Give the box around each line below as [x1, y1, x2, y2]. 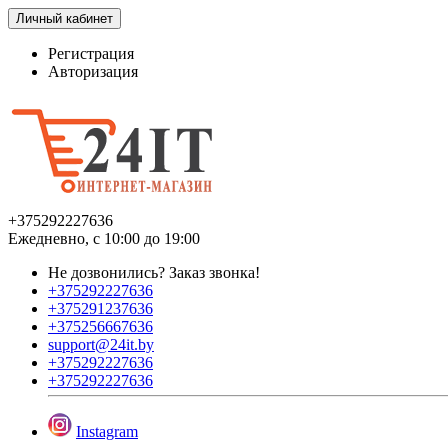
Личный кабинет [16, 11, 113, 26]
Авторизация [48, 63, 138, 80]
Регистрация [48, 45, 134, 62]
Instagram [76, 423, 138, 440]
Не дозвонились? [48, 264, 169, 281]
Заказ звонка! [169, 264, 260, 281]
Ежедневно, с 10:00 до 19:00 [8, 230, 200, 247]
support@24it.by [48, 336, 154, 353]
